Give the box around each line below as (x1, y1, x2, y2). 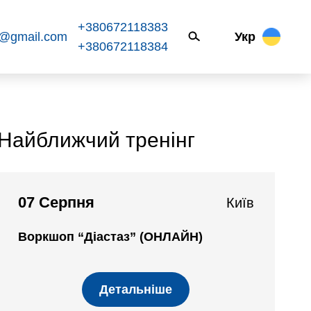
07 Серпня (18, 194, 94, 211)
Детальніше (99, 283, 173, 296)
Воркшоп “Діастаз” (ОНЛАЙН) (18, 230, 203, 244)
